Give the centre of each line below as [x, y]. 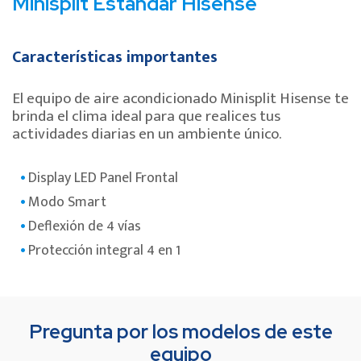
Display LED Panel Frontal [103, 178]
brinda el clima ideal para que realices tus [146, 117]
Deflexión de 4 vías [85, 227]
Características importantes [115, 58]
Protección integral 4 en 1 [104, 251]
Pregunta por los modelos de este [180, 332]
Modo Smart [67, 203]
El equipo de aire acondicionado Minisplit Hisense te [180, 99]
